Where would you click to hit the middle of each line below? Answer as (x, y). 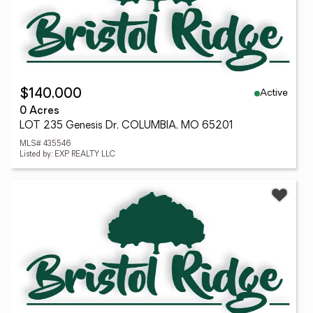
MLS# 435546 (45, 144)
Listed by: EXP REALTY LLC (67, 155)
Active (274, 93)
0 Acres (39, 111)
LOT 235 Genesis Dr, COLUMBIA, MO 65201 (126, 126)
